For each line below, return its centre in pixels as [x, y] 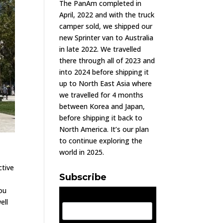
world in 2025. [82, 152]
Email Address [88, 196]
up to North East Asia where [106, 84]
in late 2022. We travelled [100, 49]
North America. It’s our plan [104, 129]
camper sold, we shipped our [106, 26]
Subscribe [83, 177]
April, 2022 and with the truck [107, 15]
